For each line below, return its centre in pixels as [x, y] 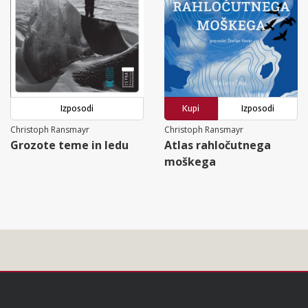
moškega [190, 161]
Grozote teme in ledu [69, 145]
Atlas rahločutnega [218, 145]
